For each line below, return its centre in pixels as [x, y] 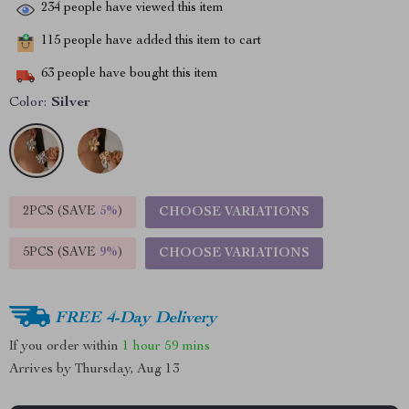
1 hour [142, 346]
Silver [71, 103]
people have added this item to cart [161, 42]
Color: [28, 103]
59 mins [187, 346]
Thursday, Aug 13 [127, 369]
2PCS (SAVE [61, 212]
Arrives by [42, 369]
